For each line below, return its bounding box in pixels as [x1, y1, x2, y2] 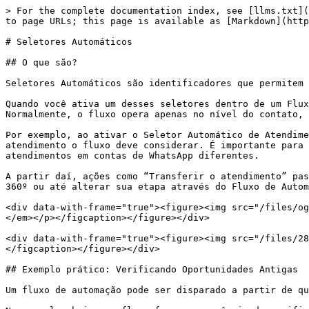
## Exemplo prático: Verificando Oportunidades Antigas [6, 264, 298, 275]
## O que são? [6, 57, 77, 68]
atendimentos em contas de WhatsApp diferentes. [6, 150, 259, 161]
